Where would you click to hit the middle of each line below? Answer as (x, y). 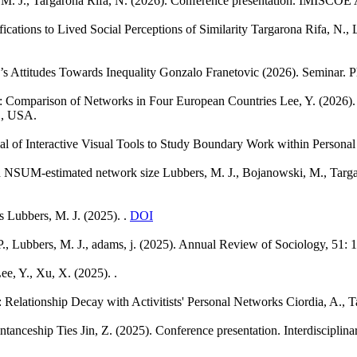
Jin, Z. (96, 330)
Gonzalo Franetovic (209, 72)
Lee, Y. (298, 100)
